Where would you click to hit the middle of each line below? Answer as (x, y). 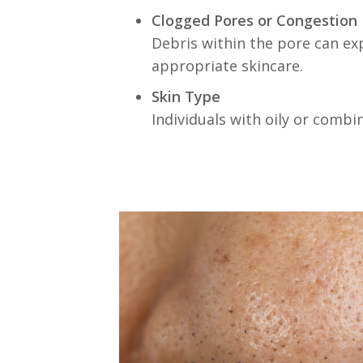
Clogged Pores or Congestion (254, 20)
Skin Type (186, 96)
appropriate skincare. (227, 66)
